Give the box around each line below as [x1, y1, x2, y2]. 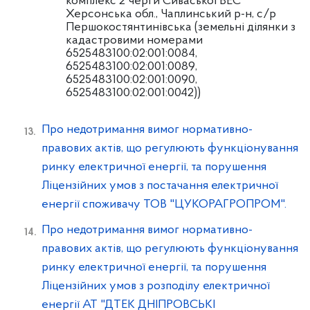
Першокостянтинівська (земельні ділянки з [66, 21, 295, 34]
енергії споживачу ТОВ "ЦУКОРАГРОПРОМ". [42, 198, 286, 211]
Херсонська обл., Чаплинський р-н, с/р [66, 8, 276, 21]
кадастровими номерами [66, 34, 203, 47]
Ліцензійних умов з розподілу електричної [42, 280, 270, 293]
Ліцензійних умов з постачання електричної [42, 179, 278, 192]
